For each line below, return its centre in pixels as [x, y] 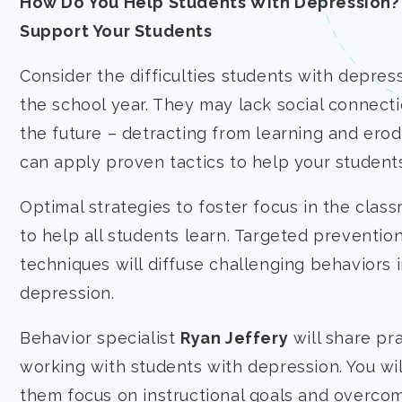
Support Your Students [118, 31]
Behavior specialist [100, 338]
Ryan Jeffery [235, 338]
